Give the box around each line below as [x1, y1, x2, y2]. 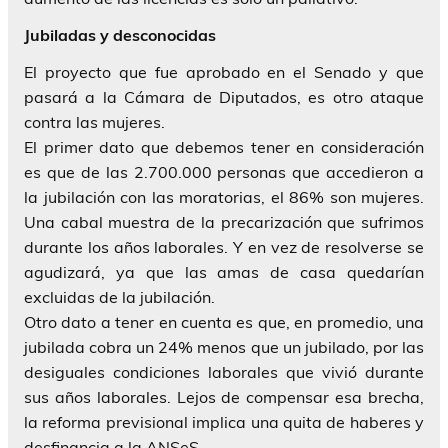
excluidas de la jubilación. [24, 286, 215, 307]
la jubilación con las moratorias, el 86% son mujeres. [24, 186, 424, 207]
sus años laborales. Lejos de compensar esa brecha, [24, 386, 424, 407]
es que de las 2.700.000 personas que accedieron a [24, 161, 424, 182]
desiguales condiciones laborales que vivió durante [24, 361, 424, 382]
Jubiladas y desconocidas [24, 24, 216, 45]
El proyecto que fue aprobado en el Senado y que [24, 61, 424, 82]
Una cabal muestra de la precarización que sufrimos [24, 211, 424, 232]
